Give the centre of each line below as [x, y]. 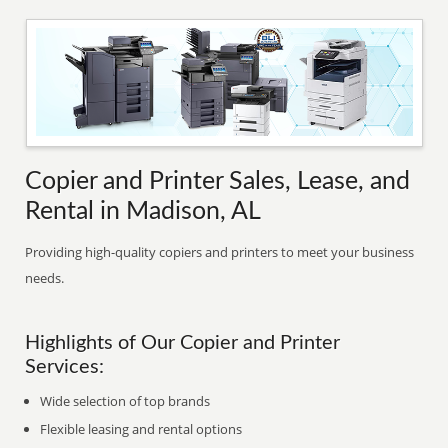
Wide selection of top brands [125, 401]
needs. [45, 278]
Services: [65, 367]
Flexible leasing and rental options [141, 429]
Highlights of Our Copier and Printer [183, 343]
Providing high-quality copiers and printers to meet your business [220, 252]
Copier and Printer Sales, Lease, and [218, 181]
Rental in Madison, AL [143, 211]
